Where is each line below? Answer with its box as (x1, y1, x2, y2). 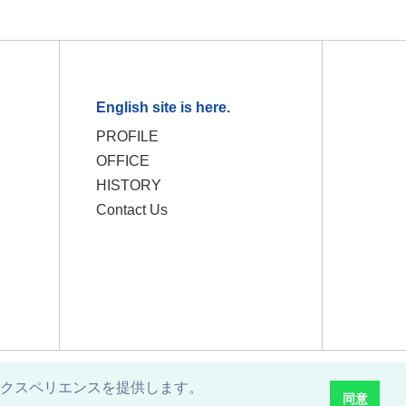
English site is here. (96, 100, 231, 115)
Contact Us (96, 202, 169, 217)
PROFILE (96, 129, 159, 144)
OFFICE (96, 153, 150, 169)
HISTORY (96, 178, 162, 193)
